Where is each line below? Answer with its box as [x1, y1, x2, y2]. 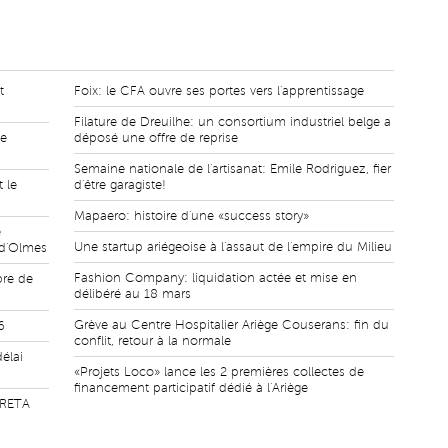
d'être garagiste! [74, 178, 166, 192]
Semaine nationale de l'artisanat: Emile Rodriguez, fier [74, 162, 391, 176]
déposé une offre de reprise [74, 131, 238, 145]
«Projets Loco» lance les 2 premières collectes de [74, 365, 364, 379]
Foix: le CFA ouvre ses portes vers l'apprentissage [74, 84, 364, 98]
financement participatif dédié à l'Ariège [74, 381, 308, 395]
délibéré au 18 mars [74, 287, 191, 301]
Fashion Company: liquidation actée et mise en [74, 271, 357, 285]
